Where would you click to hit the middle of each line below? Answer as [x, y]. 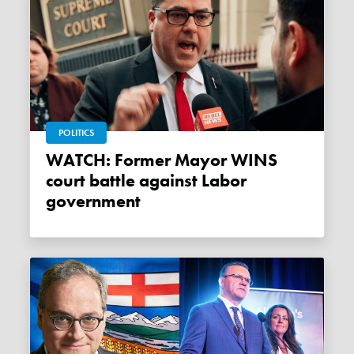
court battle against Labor [147, 181]
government [94, 201]
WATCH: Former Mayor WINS [55, 160]
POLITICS [77, 132]
